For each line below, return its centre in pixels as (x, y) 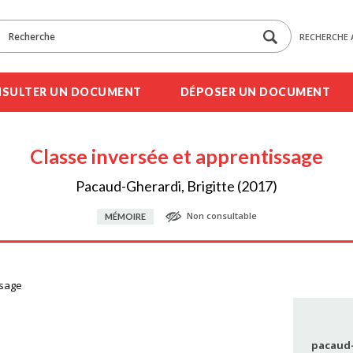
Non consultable (221, 216)
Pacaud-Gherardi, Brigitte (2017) (176, 186)
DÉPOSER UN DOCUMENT (255, 92)
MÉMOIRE (125, 216)
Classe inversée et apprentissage (176, 156)
